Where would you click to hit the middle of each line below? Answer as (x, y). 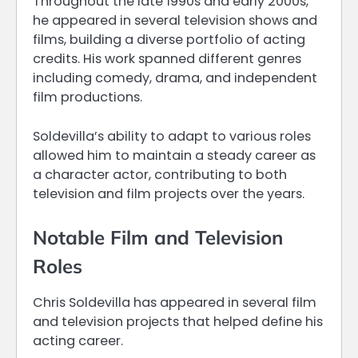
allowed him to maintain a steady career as (174, 155)
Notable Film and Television (158, 237)
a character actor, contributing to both (160, 174)
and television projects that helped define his (178, 321)
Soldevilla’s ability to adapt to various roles (172, 136)
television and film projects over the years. (169, 193)
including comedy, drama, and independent (175, 78)
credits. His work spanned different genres (167, 59)
